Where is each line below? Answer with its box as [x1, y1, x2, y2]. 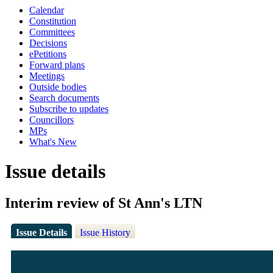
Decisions [29, 38, 67, 48]
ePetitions [29, 49, 66, 59]
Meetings [29, 71, 65, 81]
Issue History [79, 227, 130, 238]
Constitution [29, 16, 76, 26]
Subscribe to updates [29, 104, 108, 114]
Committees [29, 27, 75, 37]
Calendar [29, 5, 64, 15]
